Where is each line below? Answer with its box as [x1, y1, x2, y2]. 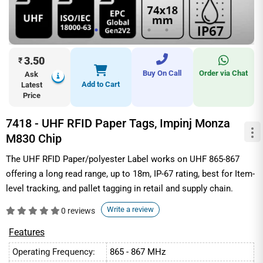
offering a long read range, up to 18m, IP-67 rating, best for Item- [6, 168, 255, 179]
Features [9, 226, 45, 238]
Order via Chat [199, 68, 248, 77]
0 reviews [61, 206, 95, 216]
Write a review [107, 204, 154, 214]
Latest [21, 80, 42, 89]
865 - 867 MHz [110, 246, 166, 257]
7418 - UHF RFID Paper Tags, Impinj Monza [6, 116, 230, 130]
